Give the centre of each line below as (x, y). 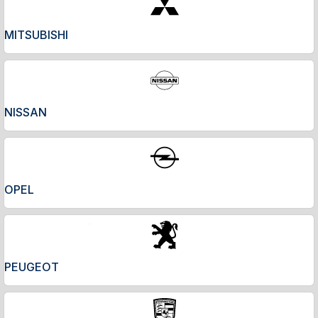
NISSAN (26, 112)
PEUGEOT (32, 267)
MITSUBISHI (36, 34)
